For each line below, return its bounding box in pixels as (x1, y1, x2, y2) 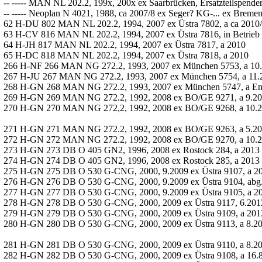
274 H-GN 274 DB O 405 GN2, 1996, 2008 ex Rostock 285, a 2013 (4, 156, 260, 166)
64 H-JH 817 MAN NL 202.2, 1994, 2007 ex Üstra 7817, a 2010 (4, 40, 246, 50)
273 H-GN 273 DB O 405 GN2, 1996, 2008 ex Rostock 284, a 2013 (4, 145, 260, 155)
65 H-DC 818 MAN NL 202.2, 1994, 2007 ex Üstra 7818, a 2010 (4, 50, 249, 60)
